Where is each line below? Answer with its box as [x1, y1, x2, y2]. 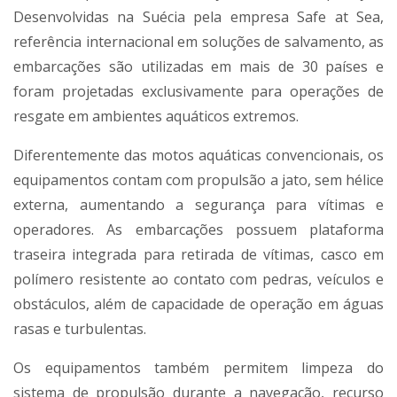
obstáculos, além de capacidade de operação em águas [13, 294, 384, 315]
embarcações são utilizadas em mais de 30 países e [13, 57, 384, 77]
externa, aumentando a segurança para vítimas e [13, 195, 384, 215]
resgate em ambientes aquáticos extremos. [13, 106, 299, 127]
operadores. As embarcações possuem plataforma [13, 220, 384, 240]
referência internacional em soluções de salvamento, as [13, 32, 384, 52]
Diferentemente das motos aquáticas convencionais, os [13, 145, 384, 166]
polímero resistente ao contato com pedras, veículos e [13, 269, 384, 290]
